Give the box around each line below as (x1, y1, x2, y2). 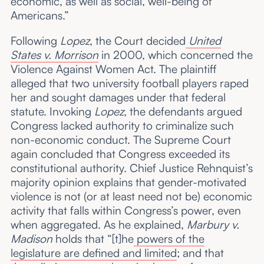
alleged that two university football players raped (10, 76, 249, 91)
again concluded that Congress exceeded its (10, 147, 230, 161)
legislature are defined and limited (10, 246, 177, 260)
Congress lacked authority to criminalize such (10, 118, 234, 133)
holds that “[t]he (52, 232, 134, 246)
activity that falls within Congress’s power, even (10, 203, 241, 218)
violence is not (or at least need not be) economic (10, 189, 252, 204)
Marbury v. (186, 217, 239, 232)
